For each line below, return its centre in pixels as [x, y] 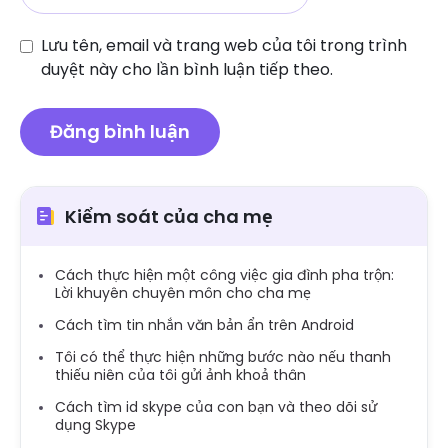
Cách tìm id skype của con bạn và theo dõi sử [216, 406]
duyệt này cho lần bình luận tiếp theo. [187, 69]
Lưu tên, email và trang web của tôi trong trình [224, 45]
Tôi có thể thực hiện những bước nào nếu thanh [223, 356]
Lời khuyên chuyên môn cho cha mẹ [183, 292]
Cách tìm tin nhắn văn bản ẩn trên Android [204, 324]
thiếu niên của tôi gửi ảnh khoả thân [180, 374]
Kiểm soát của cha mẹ [169, 216]
